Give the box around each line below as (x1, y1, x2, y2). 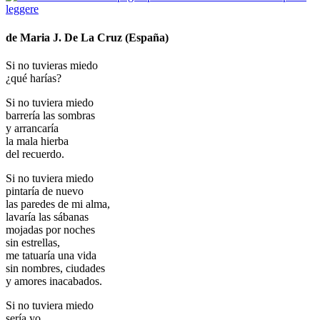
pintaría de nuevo (6, 184, 84, 197)
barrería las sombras (6, 109, 95, 121)
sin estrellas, (6, 236, 60, 249)
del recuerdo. (6, 147, 64, 160)
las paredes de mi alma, (6, 197, 110, 210)
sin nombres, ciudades (6, 261, 105, 274)
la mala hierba (6, 134, 69, 147)
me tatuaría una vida (6, 249, 96, 261)
